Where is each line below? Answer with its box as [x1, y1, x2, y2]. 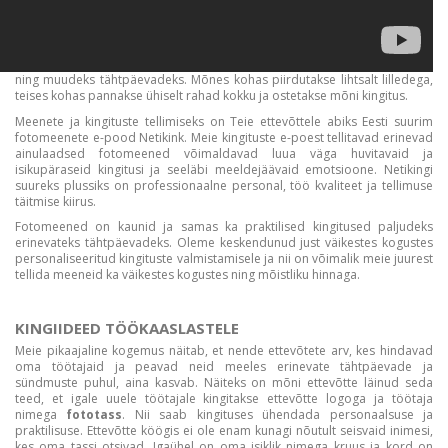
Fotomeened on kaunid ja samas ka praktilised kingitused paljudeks [15, 218, 433, 236]
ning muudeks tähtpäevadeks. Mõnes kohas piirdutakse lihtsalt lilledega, [15, 71, 433, 89]
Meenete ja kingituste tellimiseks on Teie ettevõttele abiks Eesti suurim [15, 112, 433, 130]
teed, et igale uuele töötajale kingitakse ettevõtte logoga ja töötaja [15, 389, 433, 407]
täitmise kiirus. [15, 192, 96, 210]
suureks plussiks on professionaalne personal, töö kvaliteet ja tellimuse [15, 176, 433, 194]
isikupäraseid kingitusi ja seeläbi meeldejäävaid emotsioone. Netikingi [15, 160, 433, 178]
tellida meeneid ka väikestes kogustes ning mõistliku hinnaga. [15, 266, 360, 284]
